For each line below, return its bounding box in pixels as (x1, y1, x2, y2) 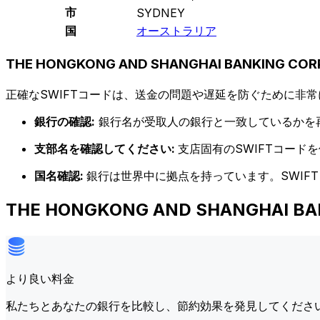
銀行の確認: (34, 114, 95, 129)
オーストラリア (136, 24, 216, 39)
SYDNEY (136, 6, 185, 21)
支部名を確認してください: (34, 141, 178, 156)
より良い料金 (6, 271, 74, 286)
